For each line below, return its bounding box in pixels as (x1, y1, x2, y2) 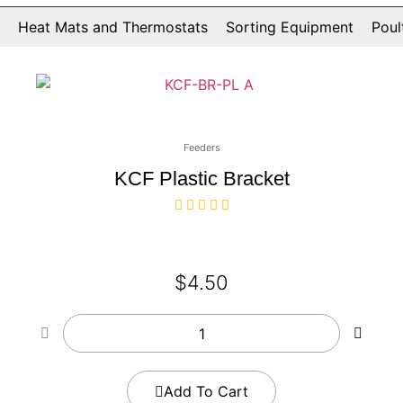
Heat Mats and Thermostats (17, 18, 208, 37)
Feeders (183, 141, 220, 155)
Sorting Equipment (225, 18, 354, 37)
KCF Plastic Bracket (113, 167, 290, 191)
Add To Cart (164, 382, 248, 401)
